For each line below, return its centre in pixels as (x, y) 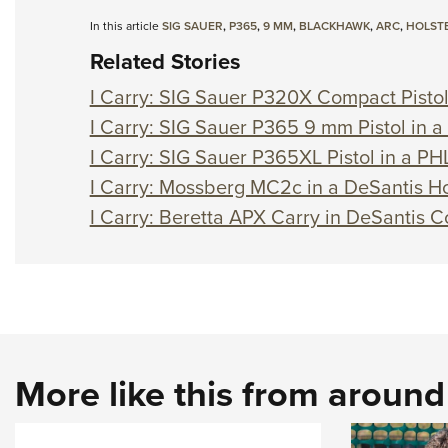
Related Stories (165, 62)
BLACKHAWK (334, 26)
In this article (125, 26)
